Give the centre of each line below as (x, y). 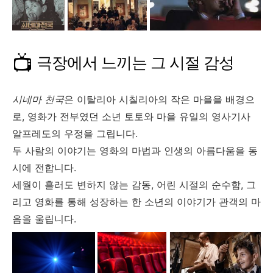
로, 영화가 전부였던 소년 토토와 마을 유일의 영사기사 (131, 117)
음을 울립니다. (44, 219)
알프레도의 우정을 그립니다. (75, 134)
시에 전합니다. (44, 168)
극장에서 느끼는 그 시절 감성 (135, 62)
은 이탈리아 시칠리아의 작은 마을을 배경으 (159, 100)
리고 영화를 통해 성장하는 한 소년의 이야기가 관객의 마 (136, 202)
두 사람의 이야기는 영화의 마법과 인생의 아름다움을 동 (135, 151)
